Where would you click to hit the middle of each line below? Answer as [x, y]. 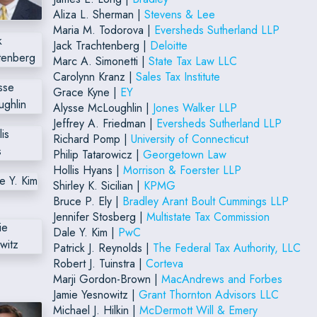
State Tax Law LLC [192, 61]
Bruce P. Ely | [87, 201]
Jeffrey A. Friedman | [104, 123]
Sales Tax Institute [178, 76]
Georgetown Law [184, 154]
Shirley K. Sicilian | [98, 185]
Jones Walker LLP [195, 108]
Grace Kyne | [86, 92]
